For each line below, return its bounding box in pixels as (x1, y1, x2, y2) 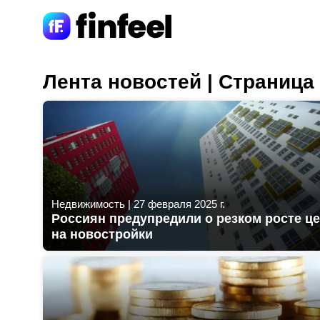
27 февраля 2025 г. (134, 197, 225, 210)
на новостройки (51, 226, 153, 241)
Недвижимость (51, 197, 125, 210)
